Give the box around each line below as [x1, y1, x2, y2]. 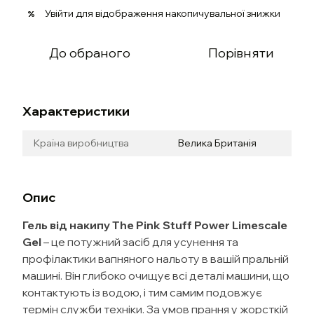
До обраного [49, 45, 130, 61]
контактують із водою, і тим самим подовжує [22, 285, 262, 299]
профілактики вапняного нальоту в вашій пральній [22, 252, 289, 266]
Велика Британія [178, 137, 257, 149]
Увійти [45, 7, 74, 20]
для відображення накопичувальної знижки [74, 7, 280, 20]
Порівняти [208, 45, 274, 61]
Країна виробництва [34, 137, 129, 149]
